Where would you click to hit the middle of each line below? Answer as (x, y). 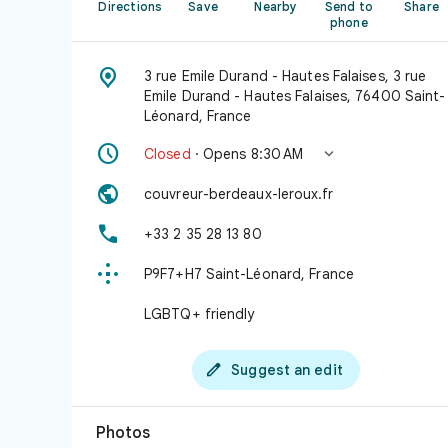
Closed (167, 154)
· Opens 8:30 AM (247, 154)
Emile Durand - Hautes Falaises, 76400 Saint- (295, 96)
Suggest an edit (287, 370)
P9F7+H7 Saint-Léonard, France (249, 274)
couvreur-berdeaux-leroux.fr (238, 194)
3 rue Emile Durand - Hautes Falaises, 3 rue (285, 76)
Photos (123, 433)
